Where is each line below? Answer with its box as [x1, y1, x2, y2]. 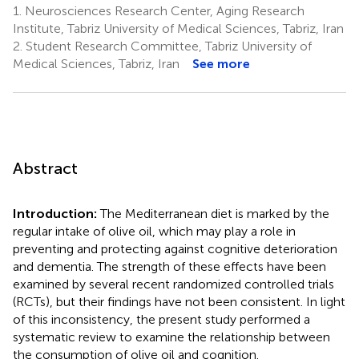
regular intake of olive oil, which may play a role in [13, 223, 296, 239]
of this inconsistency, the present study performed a [13, 311, 310, 327]
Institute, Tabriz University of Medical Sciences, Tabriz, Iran [13, 20, 344, 36]
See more [192, 55, 250, 71]
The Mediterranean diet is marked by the [100, 205, 329, 221]
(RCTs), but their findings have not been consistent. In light [13, 293, 345, 309]
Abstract [13, 158, 78, 178]
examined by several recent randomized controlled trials [13, 276, 334, 292]
